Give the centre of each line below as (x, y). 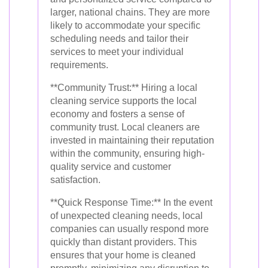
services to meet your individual (117, 52)
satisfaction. (75, 180)
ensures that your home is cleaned (123, 255)
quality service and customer (111, 167)
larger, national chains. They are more (130, 12)
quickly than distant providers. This (124, 242)
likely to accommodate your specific (125, 25)
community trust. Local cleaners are (125, 127)
